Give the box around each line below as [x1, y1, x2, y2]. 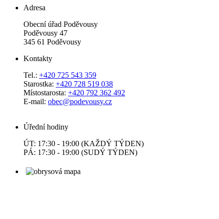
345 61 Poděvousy [23, 37, 81, 46]
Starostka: [23, 79, 56, 88]
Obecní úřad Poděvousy [23, 20, 98, 28]
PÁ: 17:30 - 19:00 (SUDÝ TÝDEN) [23, 148, 137, 156]
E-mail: [23, 97, 48, 106]
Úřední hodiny [23, 122, 68, 131]
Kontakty [23, 54, 52, 63]
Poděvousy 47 [23, 28, 67, 37]
